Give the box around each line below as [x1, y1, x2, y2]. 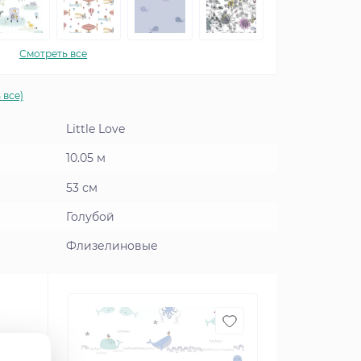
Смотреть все [19, 47, 87, 60]
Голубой [66, 209, 114, 224]
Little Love [66, 122, 125, 137]
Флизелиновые [66, 239, 158, 253]
